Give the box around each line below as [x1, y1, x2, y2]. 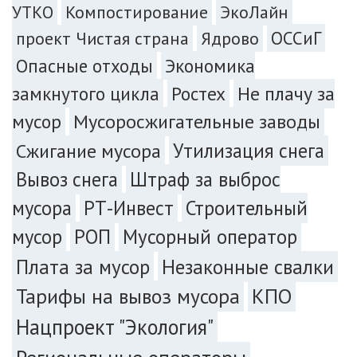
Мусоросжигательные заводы [73, 108, 320, 134]
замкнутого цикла [12, 80, 159, 105]
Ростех [171, 80, 226, 105]
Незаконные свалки [162, 253, 334, 280]
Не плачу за [237, 80, 335, 106]
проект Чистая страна [16, 26, 189, 49]
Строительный [186, 194, 308, 221]
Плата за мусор [16, 253, 150, 280]
